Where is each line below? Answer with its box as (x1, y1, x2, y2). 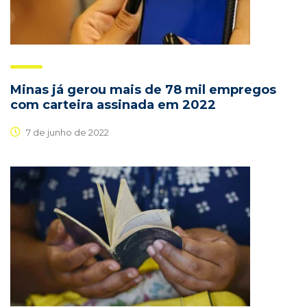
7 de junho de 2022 (24, 126, 109, 138)
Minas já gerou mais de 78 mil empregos (10, 82, 276, 98)
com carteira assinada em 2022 (10, 97, 216, 113)
